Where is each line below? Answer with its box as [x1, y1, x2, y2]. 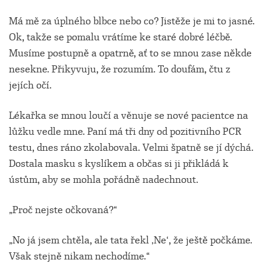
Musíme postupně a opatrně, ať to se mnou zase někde [9, 47, 252, 60]
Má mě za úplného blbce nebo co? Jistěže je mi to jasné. [9, 15, 255, 28]
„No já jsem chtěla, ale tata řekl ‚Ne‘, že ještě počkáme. [9, 234, 252, 247]
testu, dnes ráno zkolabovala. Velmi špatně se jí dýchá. [9, 141, 254, 154]
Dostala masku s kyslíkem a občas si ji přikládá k [9, 157, 229, 170]
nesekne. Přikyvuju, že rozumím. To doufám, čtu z [9, 63, 230, 76]
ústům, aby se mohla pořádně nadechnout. [9, 173, 198, 186]
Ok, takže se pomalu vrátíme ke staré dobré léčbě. [9, 31, 232, 44]
